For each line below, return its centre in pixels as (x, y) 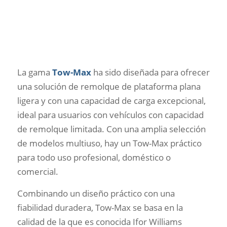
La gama (34, 72)
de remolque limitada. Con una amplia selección (111, 129)
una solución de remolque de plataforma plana (109, 87)
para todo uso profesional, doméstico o (94, 158)
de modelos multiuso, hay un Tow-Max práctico (109, 143)
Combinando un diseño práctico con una (96, 193)
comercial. (37, 172)
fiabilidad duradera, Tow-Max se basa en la (100, 207)
